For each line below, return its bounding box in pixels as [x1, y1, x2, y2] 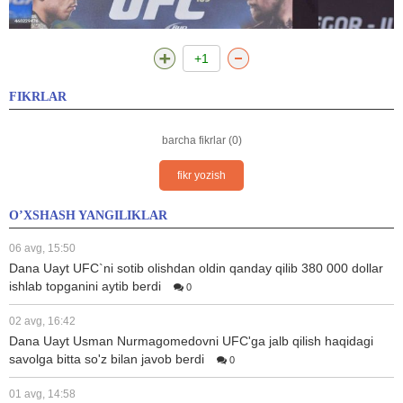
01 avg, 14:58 [9, 387, 76, 400]
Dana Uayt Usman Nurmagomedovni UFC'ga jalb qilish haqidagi [9, 333, 373, 348]
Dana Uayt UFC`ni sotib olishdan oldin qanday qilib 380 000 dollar [9, 260, 383, 275]
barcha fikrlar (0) [161, 133, 242, 147]
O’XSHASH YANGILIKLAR [9, 208, 167, 222]
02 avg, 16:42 [9, 314, 76, 327]
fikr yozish [177, 168, 226, 182]
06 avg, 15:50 [9, 241, 76, 255]
